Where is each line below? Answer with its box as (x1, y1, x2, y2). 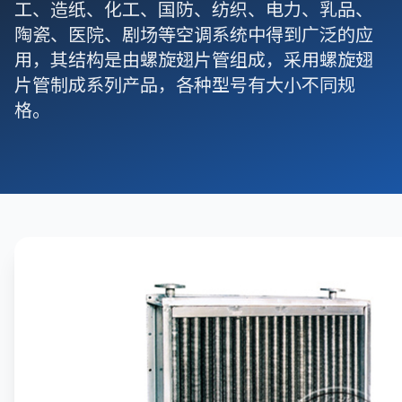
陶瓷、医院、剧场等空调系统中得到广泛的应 (14, 21, 373, 47)
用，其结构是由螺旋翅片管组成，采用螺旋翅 (14, 46, 373, 72)
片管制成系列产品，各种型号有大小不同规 (14, 71, 355, 97)
